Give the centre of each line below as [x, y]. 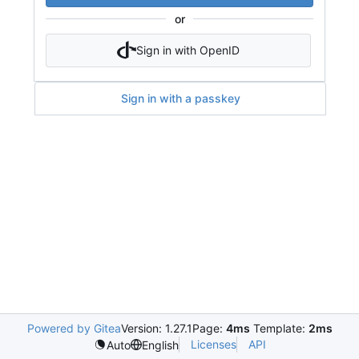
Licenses [213, 344]
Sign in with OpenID [188, 50]
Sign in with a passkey [180, 99]
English [160, 345]
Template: [279, 328]
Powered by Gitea [74, 328]
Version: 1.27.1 [156, 328]
